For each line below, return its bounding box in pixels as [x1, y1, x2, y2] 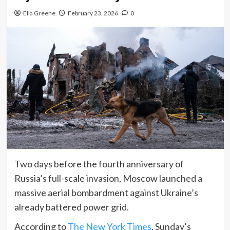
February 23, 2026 [67, 9, 118, 17]
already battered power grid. [14, 201, 130, 213]
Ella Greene [23, 9, 55, 17]
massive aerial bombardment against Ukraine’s [14, 186, 198, 198]
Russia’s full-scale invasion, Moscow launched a [14, 172, 202, 184]
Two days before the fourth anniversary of [14, 158, 184, 169]
